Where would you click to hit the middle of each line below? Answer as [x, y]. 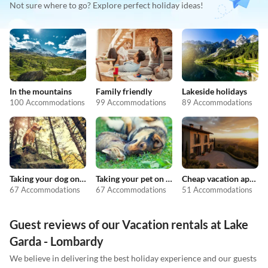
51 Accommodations [217, 190]
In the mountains [41, 91]
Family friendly [124, 91]
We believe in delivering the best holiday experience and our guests [133, 258]
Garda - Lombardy [57, 241]
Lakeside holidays [214, 91]
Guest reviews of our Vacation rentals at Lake [129, 225]
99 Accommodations [131, 102]
